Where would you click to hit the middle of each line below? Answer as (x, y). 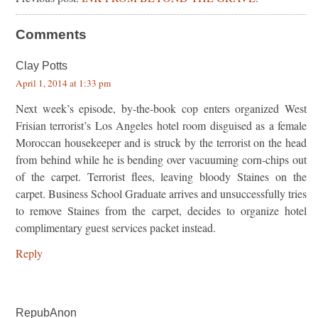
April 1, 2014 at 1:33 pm (63, 83)
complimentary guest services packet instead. (116, 227)
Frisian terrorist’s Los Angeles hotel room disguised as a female (161, 125)
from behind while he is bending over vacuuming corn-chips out (161, 159)
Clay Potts (42, 65)
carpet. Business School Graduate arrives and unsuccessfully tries (161, 193)
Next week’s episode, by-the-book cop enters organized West (161, 108)
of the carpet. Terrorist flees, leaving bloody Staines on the (161, 176)
